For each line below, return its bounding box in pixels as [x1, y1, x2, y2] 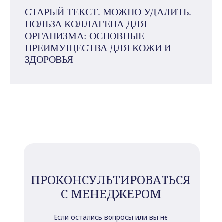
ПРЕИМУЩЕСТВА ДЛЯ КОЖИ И [25, 41, 171, 55]
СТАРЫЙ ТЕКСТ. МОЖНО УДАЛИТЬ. [25, 5, 191, 19]
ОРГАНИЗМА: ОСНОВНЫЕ [25, 29, 144, 43]
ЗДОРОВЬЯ [25, 53, 73, 66]
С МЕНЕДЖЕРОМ [60, 185, 161, 202]
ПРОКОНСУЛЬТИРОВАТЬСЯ [31, 171, 191, 188]
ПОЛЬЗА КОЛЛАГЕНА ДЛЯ [25, 17, 147, 31]
